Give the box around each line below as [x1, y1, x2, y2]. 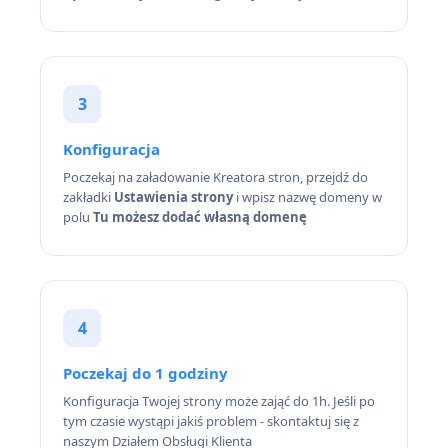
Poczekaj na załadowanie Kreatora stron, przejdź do [63, 168, 368, 186]
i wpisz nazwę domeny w [233, 188, 382, 206]
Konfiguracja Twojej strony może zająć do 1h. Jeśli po [63, 392, 375, 410]
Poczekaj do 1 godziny [63, 363, 228, 383]
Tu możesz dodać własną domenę [93, 208, 307, 226]
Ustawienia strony [114, 188, 233, 206]
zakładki [63, 188, 114, 206]
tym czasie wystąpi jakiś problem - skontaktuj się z [63, 412, 359, 430]
